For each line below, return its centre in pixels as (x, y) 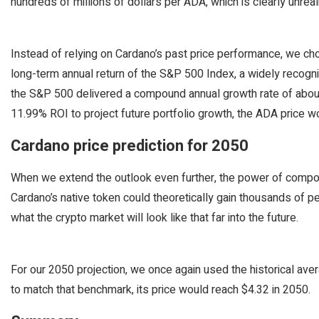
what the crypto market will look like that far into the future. (155, 218)
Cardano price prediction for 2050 (130, 146)
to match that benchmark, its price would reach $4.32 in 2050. (161, 290)
